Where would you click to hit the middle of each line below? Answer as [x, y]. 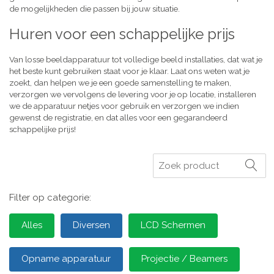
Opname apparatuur [66, 259]
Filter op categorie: [50, 198]
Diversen [91, 225]
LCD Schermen [173, 225]
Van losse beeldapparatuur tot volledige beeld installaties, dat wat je [136, 59]
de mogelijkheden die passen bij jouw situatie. [94, 9]
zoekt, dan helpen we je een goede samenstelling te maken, [120, 83]
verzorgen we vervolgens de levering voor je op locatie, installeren [133, 94]
